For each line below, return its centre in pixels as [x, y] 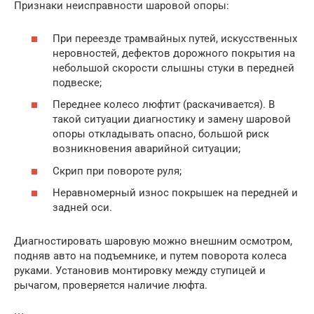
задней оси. [82, 208]
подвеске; [77, 82]
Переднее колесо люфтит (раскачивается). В [164, 105]
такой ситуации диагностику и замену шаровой [172, 120]
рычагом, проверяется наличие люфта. [111, 286]
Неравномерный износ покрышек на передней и [175, 193]
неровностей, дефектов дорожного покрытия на [174, 53]
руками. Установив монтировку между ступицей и [140, 271]
